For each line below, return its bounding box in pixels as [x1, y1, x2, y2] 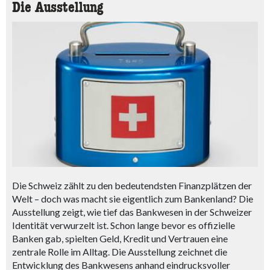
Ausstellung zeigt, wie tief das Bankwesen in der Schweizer [12, 206, 252, 218]
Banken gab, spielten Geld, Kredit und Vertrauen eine [12, 232, 228, 244]
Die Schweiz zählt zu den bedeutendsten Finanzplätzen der [12, 179, 252, 191]
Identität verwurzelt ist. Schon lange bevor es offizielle [12, 219, 235, 231]
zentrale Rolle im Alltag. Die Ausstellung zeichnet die [12, 245, 227, 257]
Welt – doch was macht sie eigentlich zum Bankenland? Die [12, 192, 253, 204]
